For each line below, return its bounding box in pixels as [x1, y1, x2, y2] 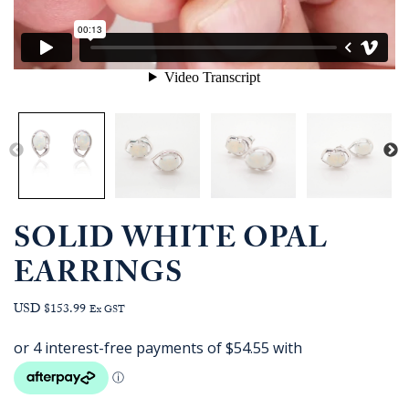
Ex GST [89, 302, 125, 320]
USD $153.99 [14, 299, 86, 322]
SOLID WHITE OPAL [14, 217, 328, 267]
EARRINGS [14, 252, 183, 302]
